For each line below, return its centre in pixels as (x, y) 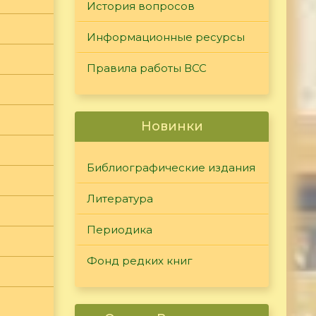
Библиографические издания (171, 168)
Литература (120, 199)
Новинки (172, 127)
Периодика (120, 230)
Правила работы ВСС (147, 68)
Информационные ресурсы (166, 37)
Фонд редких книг (140, 261)
